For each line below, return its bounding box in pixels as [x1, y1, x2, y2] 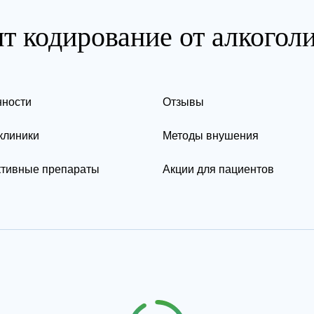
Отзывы [163, 96, 204, 108]
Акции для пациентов [163, 163, 274, 175]
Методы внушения [163, 130, 259, 142]
